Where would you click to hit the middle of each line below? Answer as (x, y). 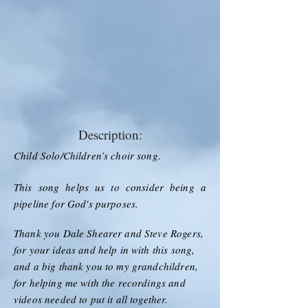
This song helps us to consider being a (110, 187)
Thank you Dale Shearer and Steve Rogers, (109, 233)
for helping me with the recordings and (100, 282)
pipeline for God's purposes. (76, 203)
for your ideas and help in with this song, (104, 249)
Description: (110, 134)
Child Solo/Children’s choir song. (87, 155)
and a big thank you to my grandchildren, (106, 266)
